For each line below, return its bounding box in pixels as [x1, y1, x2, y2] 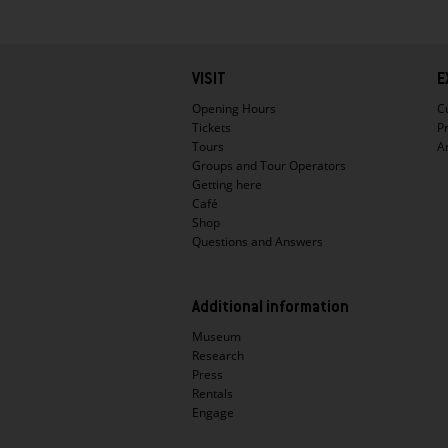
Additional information [192, 299, 349, 318]
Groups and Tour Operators [192, 157, 346, 175]
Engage [192, 404, 234, 422]
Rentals [192, 385, 233, 403]
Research [192, 347, 244, 365]
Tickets [192, 119, 231, 137]
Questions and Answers [192, 233, 323, 251]
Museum [192, 328, 241, 346]
